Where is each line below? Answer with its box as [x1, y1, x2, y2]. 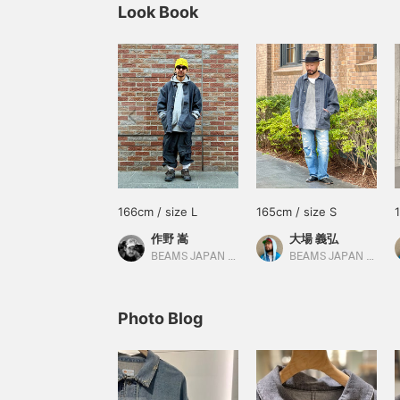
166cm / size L [118, 204, 197, 219]
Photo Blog [118, 309, 203, 328]
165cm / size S [256, 204, 337, 219]
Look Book [118, 3, 198, 21]
